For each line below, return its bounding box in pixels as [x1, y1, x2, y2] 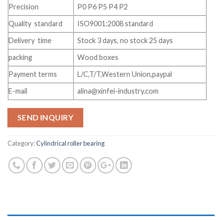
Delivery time [8, 36, 52, 45]
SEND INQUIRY [17, 113, 74, 122]
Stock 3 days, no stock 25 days [77, 36, 173, 45]
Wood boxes [77, 53, 119, 62]
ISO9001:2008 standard [77, 19, 154, 28]
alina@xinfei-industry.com [77, 87, 159, 96]
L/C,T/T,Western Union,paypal [77, 70, 172, 79]
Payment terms [8, 70, 57, 79]
